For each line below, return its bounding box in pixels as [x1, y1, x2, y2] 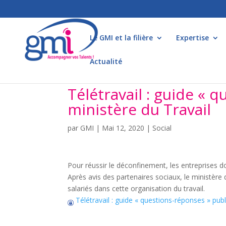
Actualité [90, 56, 122, 66]
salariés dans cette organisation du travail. [68, 184, 205, 193]
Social [152, 123, 172, 133]
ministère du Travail [68, 99, 211, 120]
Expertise [176, 33, 209, 42]
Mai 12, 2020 [102, 123, 145, 133]
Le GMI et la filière [90, 33, 153, 42]
